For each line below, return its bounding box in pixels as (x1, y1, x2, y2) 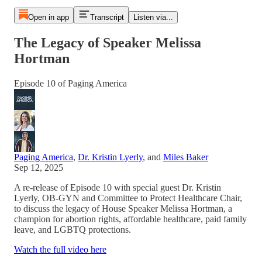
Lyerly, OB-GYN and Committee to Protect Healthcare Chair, (14, 192, 242, 203)
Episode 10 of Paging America (14, 78, 127, 88)
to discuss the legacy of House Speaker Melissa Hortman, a (14, 203, 232, 213)
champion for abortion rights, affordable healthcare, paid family (14, 213, 247, 224)
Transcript (89, 13, 124, 22)
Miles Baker (163, 151, 208, 162)
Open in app (27, 13, 69, 22)
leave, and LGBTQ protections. (14, 224, 131, 235)
